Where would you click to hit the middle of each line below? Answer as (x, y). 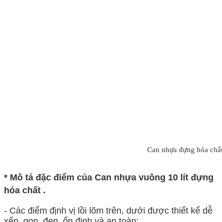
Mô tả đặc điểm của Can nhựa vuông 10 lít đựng (112, 178)
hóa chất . (25, 191)
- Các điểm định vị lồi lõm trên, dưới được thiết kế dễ (108, 211)
